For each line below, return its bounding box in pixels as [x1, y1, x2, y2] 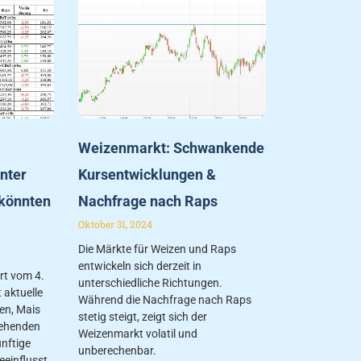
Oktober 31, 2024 [78, 217, 153, 230]
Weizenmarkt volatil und [78, 326, 198, 340]
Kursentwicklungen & [78, 165, 217, 183]
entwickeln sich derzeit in [78, 259, 202, 272]
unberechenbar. [78, 343, 157, 357]
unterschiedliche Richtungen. [78, 276, 223, 289]
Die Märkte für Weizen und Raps [78, 242, 237, 255]
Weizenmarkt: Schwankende [78, 139, 265, 156]
